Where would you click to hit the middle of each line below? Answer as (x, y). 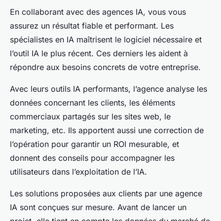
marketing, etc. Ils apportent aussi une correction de (107, 130)
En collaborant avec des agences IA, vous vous (98, 12)
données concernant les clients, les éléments (92, 103)
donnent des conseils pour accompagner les (92, 158)
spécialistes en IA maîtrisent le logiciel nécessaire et (106, 40)
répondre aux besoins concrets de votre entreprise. (105, 67)
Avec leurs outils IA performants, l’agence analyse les (109, 89)
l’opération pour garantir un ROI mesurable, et (94, 144)
